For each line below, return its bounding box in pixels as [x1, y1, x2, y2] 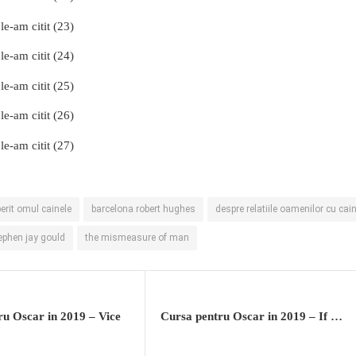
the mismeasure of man [85, 232, 189, 244]
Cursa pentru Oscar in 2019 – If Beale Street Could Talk [331, 310, 342, 323]
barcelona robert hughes [91, 203, 195, 215]
